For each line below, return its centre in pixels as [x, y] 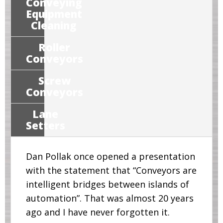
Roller [55, 48]
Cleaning [54, 26]
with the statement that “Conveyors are [111, 170]
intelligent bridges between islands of [107, 184]
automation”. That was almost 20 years [110, 198]
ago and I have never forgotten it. [98, 212]
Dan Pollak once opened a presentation [110, 157]
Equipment [54, 14]
